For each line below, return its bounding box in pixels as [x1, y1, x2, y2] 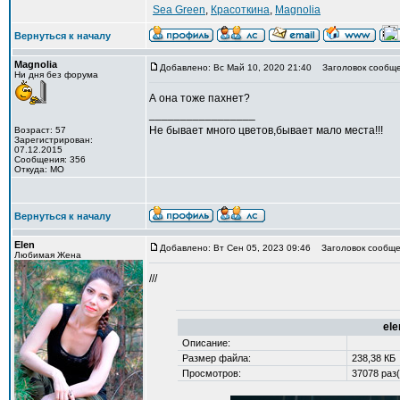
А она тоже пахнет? [149, 92, 250, 104]
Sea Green [153, 4, 205, 16]
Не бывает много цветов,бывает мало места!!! [149, 124, 383, 137]
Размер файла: [179, 353, 251, 363]
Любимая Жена [14, 250, 81, 260]
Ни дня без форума [14, 70, 98, 79]
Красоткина [211, 4, 270, 16]
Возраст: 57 [14, 125, 66, 135]
